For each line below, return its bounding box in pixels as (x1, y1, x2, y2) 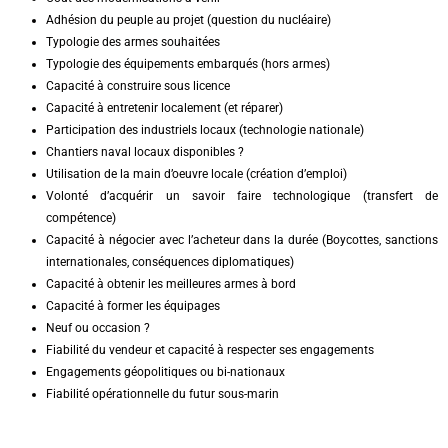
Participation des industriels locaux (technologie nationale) (46, 123, 364, 138)
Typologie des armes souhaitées (46, 35, 220, 50)
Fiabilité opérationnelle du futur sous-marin (46, 387, 279, 402)
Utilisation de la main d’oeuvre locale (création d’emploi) (46, 167, 347, 182)
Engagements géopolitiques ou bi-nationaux (46, 365, 285, 380)
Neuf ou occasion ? (46, 321, 150, 336)
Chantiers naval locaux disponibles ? (46, 145, 244, 160)
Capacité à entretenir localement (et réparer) (46, 101, 283, 116)
